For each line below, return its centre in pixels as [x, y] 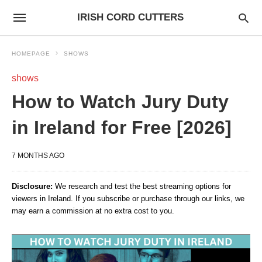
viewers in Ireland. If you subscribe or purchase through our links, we [128, 199]
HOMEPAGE [31, 54]
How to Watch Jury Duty [120, 102]
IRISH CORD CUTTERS [130, 17]
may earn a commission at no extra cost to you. [93, 211]
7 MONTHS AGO [38, 156]
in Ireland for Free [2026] [122, 127]
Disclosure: [32, 186]
